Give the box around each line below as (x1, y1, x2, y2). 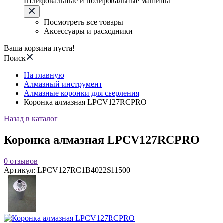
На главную (24, 71, 64, 79)
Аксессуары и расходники (44, 27, 133, 35)
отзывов (10, 156, 38, 165)
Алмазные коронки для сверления (24, 89, 139, 97)
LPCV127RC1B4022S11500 (37, 165, 130, 174)
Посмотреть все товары (44, 18, 123, 26)
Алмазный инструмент (24, 80, 102, 88)
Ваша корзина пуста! (4, 44, 75, 52)
